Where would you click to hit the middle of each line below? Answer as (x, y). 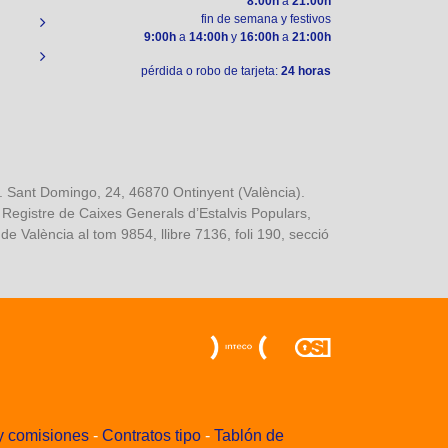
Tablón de (249, 436)
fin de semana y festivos (266, 19)
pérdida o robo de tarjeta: (211, 71)
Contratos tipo (151, 436)
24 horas (306, 71)
